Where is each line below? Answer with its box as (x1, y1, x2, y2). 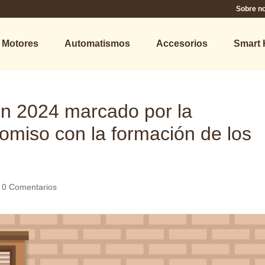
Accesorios (156, 38, 208, 49)
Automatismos (64, 38, 130, 49)
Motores (1, 38, 38, 49)
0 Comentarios (2, 182, 57, 192)
